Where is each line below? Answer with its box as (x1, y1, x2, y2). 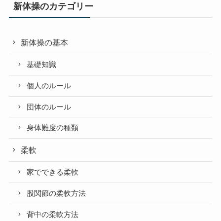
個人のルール (27, 81, 72, 90)
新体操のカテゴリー (13, 1, 93, 12)
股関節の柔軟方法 (27, 189, 86, 197)
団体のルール (27, 103, 72, 111)
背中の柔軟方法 (27, 210, 79, 219)
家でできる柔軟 (27, 168, 79, 177)
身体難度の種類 (27, 124, 79, 132)
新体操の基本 (21, 38, 69, 47)
